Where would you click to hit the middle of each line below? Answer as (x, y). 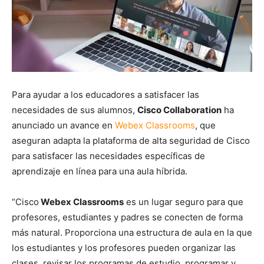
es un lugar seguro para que (184, 202)
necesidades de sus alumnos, (75, 110)
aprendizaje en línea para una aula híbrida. (100, 171)
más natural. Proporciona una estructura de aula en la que (132, 232)
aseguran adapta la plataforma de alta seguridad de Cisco (131, 140)
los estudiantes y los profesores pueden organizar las (124, 247)
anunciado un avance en (63, 125)
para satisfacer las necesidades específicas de (108, 156)
